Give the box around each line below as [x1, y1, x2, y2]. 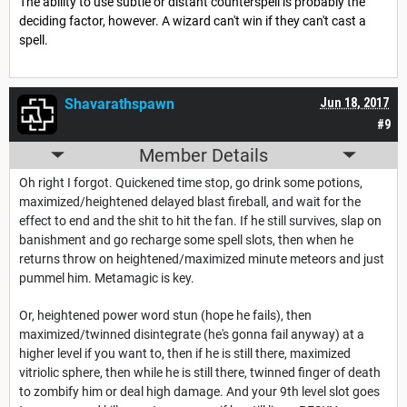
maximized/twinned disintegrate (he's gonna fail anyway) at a [19, 326, 364, 342]
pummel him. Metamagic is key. [19, 270, 194, 285]
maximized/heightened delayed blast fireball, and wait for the [19, 194, 361, 209]
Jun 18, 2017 [320, 94, 389, 110]
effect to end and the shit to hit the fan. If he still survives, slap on [19, 213, 382, 228]
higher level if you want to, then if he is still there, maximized [19, 345, 351, 361]
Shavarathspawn [65, 94, 174, 113]
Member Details [139, 144, 268, 166]
